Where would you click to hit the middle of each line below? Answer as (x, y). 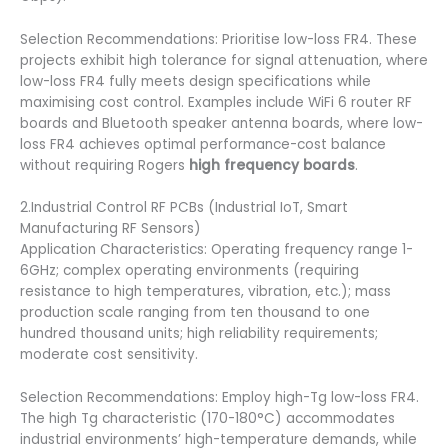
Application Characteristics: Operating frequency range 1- (216, 250)
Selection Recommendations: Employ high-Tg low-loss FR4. (219, 398)
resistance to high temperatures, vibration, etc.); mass (205, 292)
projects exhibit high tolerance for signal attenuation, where (224, 60)
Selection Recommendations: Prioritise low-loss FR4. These (218, 39)
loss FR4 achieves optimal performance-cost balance (203, 144)
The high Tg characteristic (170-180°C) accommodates (207, 419)
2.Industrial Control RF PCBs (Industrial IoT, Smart (184, 208)
